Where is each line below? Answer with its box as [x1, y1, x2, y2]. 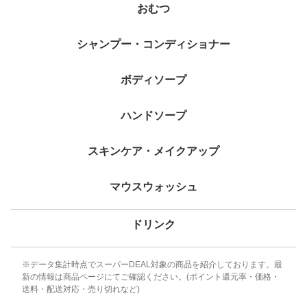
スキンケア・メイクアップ [88, 145, 219, 158]
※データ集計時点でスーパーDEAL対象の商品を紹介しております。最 [22, 260, 282, 270]
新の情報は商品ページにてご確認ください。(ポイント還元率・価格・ [22, 272, 280, 282]
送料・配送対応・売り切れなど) [22, 284, 140, 295]
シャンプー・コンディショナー [77, 38, 230, 51]
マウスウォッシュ [110, 181, 197, 193]
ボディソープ [121, 74, 186, 86]
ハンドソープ [121, 110, 186, 122]
